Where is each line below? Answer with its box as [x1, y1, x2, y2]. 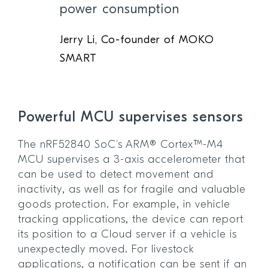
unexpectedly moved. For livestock [18, 243, 194, 255]
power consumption [59, 2, 179, 17]
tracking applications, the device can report [18, 214, 243, 226]
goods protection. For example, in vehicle [18, 199, 230, 211]
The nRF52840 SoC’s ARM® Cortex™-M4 [18, 139, 223, 151]
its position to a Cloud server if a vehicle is [18, 229, 237, 240]
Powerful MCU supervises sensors [18, 110, 248, 125]
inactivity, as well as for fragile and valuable [18, 184, 246, 196]
